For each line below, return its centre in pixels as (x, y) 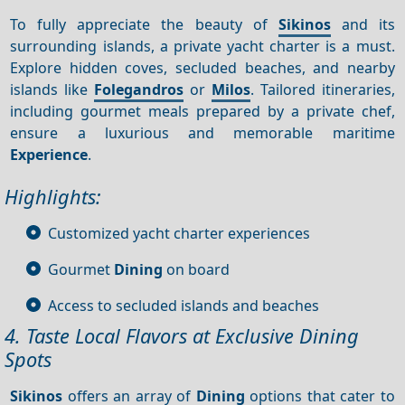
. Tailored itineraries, (322, 89)
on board (196, 269)
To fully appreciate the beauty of (144, 24)
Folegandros (139, 89)
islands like (52, 89)
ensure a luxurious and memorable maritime (202, 132)
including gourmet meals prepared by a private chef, (202, 111)
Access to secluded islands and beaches (184, 305)
